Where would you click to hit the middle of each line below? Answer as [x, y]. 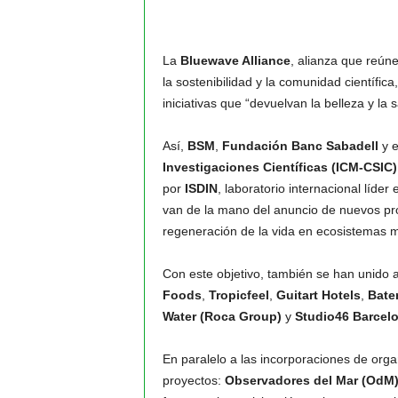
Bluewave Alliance [235, 60]
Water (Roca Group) [222, 316]
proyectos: [193, 380]
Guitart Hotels [318, 295]
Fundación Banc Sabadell [300, 146]
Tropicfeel [239, 295]
